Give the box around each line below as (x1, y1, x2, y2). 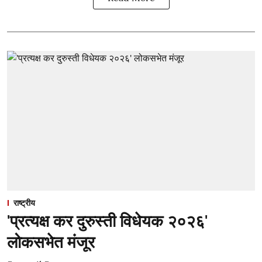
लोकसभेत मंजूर (7, 231, 95, 253)
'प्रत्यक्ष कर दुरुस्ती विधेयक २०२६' (7, 210, 208, 232)
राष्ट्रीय (13, 197, 35, 208)
